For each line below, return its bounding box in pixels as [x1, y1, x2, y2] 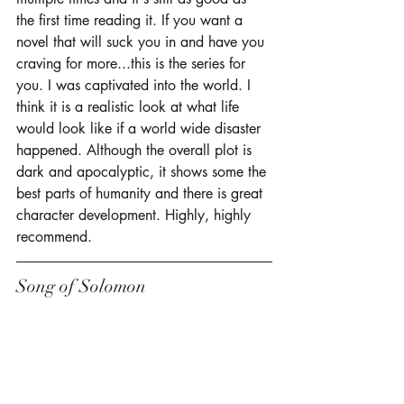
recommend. [16, 226, 96, 246]
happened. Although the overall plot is [16, 140, 256, 160]
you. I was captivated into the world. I [16, 75, 255, 95]
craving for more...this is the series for [16, 53, 250, 73]
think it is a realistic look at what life [16, 96, 243, 116]
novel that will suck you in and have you [16, 32, 269, 51]
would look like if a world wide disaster [16, 118, 265, 138]
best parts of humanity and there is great [16, 183, 267, 203]
